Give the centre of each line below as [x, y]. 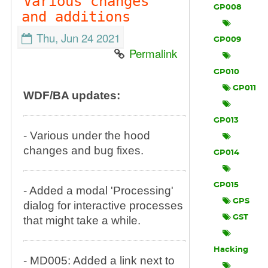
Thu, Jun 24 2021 [78, 38]
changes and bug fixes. [83, 150]
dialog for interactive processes [103, 205]
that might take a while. [82, 220]
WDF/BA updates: [71, 95]
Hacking [231, 250]
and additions [76, 17]
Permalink [153, 53]
